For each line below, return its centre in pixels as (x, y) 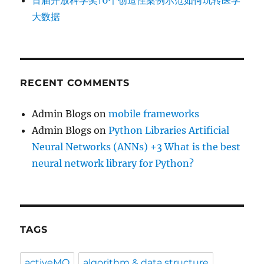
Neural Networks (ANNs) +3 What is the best (136, 146)
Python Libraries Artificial (169, 130)
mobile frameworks (154, 113)
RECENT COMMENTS (75, 82)
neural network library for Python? (113, 163)
